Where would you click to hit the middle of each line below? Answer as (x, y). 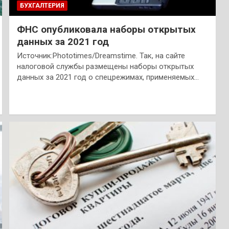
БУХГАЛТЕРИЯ (42, 5)
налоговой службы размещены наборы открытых (105, 66)
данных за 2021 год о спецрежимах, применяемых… (108, 77)
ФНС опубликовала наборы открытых (106, 29)
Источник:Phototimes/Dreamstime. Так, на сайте (101, 55)
